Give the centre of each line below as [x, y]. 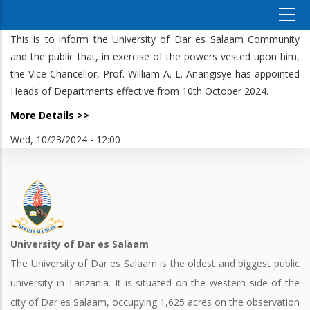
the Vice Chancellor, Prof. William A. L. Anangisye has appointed [155, 74]
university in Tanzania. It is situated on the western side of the [155, 283]
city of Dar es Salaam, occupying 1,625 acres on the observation [155, 302]
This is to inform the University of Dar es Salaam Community [155, 39]
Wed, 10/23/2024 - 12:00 [65, 139]
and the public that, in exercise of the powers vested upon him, [155, 56]
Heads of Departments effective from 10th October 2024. [139, 91]
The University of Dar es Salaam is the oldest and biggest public [155, 263]
